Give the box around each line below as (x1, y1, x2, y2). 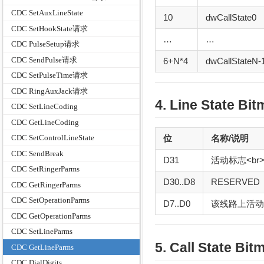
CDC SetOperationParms (11, 196, 90, 205)
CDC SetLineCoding (11, 102, 78, 111)
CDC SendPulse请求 (11, 55, 78, 64)
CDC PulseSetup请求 (11, 39, 80, 49)
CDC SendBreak (11, 148, 64, 158)
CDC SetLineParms (11, 227, 73, 236)
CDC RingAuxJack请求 (11, 86, 88, 95)
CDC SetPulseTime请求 (11, 71, 88, 80)
